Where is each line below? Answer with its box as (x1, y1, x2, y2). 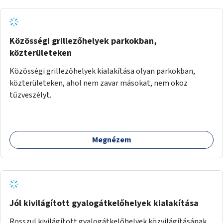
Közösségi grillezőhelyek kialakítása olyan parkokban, (9, 65, 195, 77)
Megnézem (92, 134, 131, 145)
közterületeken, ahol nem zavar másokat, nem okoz (9, 77, 188, 89)
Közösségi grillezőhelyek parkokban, (9, 34, 157, 47)
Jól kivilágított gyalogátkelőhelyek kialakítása (9, 197, 199, 210)
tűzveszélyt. (9, 89, 51, 101)
